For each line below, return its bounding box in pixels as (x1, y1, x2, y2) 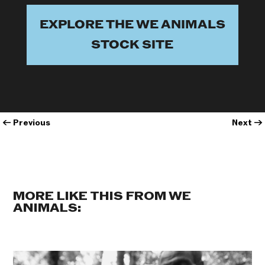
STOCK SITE (91, 37, 174, 53)
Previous (13, 117, 51, 129)
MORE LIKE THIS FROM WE (13, 189, 192, 205)
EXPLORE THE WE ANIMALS (39, 17, 225, 33)
